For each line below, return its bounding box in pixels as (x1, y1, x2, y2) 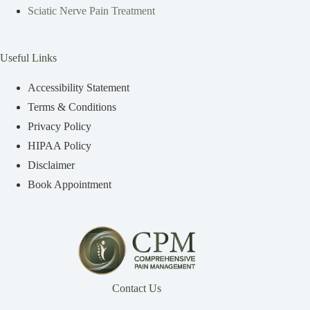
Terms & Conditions (28, 100, 116, 113)
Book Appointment (28, 178, 111, 190)
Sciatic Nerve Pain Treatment (28, 4, 155, 17)
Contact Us (111, 282, 161, 294)
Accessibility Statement (28, 81, 129, 93)
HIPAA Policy (28, 139, 91, 152)
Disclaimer (28, 158, 75, 171)
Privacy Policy (28, 120, 91, 132)
